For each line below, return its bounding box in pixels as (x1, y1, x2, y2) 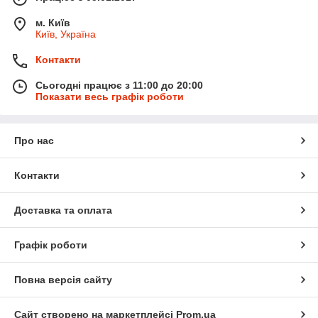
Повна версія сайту (14, 274, 112, 286)
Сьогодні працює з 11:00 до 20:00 (35, 79, 203, 92)
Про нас (14, 135, 54, 147)
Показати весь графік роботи (35, 91, 184, 103)
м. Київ (35, 17, 70, 29)
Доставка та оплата (14, 204, 112, 216)
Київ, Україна (35, 28, 96, 40)
